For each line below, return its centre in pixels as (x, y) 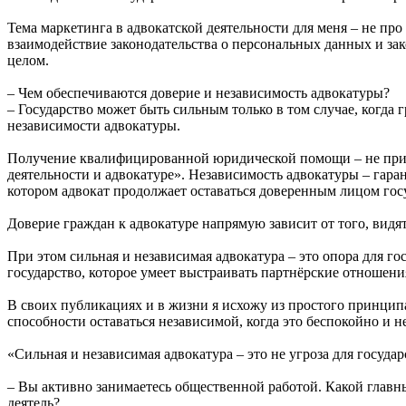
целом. (28, 60)
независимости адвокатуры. (94, 125)
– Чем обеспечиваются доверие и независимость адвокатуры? (198, 92)
